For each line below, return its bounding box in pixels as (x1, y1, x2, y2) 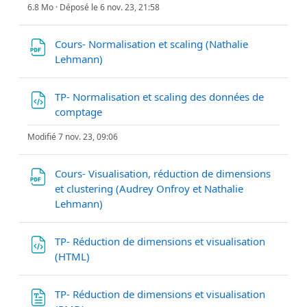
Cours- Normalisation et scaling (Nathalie (55, 36, 248, 51)
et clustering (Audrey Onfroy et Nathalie (55, 181, 243, 195)
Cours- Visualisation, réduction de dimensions (55, 166, 271, 180)
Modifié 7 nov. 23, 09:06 (27, 130, 118, 143)
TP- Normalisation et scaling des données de (55, 89, 264, 103)
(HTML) (55, 249, 93, 263)
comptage (55, 104, 105, 119)
